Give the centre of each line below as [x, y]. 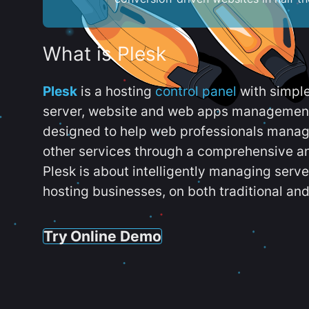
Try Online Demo [102, 236]
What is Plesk [104, 54]
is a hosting [116, 91]
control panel [196, 91]
